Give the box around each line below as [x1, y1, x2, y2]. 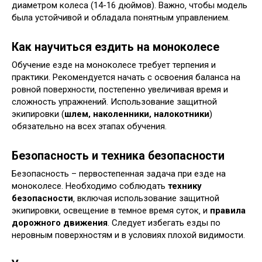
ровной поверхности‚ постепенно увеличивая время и [12, 84, 228, 95]
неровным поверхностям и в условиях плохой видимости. [12, 230, 245, 241]
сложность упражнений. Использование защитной [12, 96, 217, 108]
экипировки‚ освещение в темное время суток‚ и [12, 205, 210, 216]
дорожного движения [12, 218, 108, 229]
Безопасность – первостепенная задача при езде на [12, 168, 226, 180]
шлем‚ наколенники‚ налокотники [64, 109, 209, 120]
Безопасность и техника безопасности [12, 149, 225, 163]
